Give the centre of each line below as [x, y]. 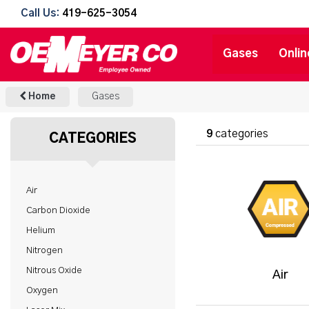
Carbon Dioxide [58, 210]
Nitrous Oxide [54, 270]
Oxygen [42, 290]
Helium [41, 230]
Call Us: [41, 14]
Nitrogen [44, 250]
